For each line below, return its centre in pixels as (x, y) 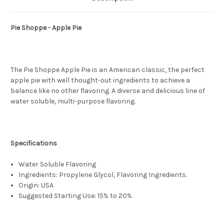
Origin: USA (36, 185)
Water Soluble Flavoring (57, 164)
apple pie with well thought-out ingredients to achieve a (100, 80)
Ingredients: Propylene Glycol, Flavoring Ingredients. (103, 175)
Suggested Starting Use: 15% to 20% (75, 196)
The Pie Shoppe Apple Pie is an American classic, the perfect (107, 70)
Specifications (34, 143)
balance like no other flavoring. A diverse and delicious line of (108, 91)
